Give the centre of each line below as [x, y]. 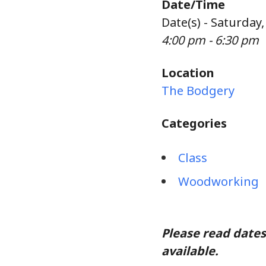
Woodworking [218, 181]
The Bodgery [198, 91]
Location [188, 73]
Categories [194, 123]
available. [191, 251]
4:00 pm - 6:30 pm [210, 40]
